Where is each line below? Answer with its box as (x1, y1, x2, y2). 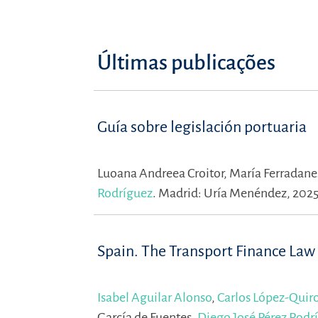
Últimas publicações (97, 51, 275, 74)
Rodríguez (97, 186, 153, 200)
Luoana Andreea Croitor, (97, 166, 229, 180)
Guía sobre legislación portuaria (97, 119, 307, 136)
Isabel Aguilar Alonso (97, 290, 212, 305)
